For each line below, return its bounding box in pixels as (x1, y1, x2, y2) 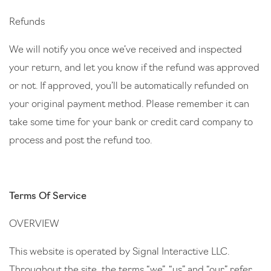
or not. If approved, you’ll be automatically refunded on (9, 82, 249, 91)
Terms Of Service (9, 192, 87, 201)
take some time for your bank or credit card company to (9, 118, 253, 128)
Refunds (9, 18, 47, 27)
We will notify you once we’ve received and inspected (9, 45, 242, 55)
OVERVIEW (9, 220, 61, 229)
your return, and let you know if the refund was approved (9, 64, 260, 73)
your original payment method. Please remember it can (9, 100, 249, 109)
